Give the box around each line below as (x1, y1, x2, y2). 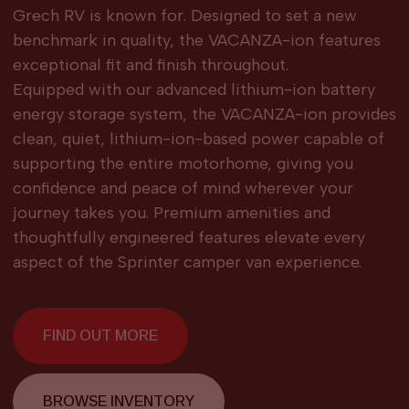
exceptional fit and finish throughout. (12, 55, 288, 76)
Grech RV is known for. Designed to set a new (12, 5, 357, 26)
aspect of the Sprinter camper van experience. (12, 252, 362, 273)
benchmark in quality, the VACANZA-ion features (12, 30, 381, 51)
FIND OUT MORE (42, 328, 158, 344)
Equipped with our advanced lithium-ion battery (12, 79, 375, 100)
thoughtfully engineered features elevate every (12, 227, 365, 248)
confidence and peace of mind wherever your (12, 178, 353, 199)
